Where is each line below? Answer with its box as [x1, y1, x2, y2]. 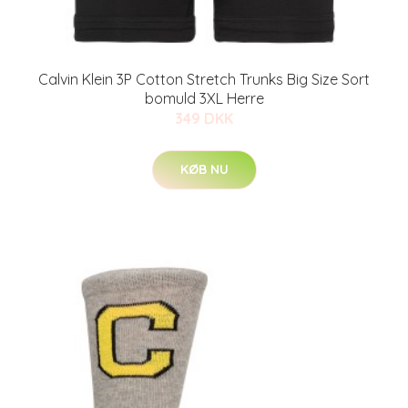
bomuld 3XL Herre [144, 89, 264, 107]
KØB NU [179, 161, 229, 178]
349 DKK [175, 109, 233, 127]
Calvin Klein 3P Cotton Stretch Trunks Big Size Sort [38, 70, 370, 88]
